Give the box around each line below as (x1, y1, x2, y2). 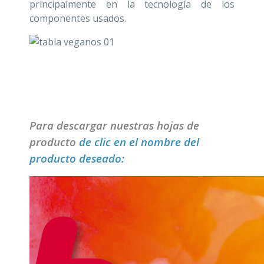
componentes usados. (29, 11, 126, 25)
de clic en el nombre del (79, 134, 199, 149)
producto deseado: (29, 150, 124, 166)
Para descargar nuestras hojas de (29, 117, 199, 133)
